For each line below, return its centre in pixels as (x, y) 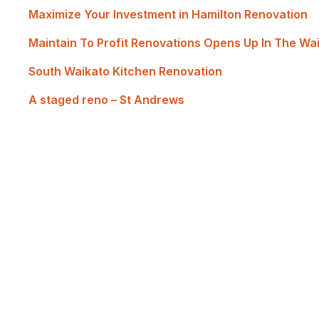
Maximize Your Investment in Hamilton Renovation (168, 14)
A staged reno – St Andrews (106, 100)
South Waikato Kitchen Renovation (125, 71)
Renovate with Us (152, 285)
